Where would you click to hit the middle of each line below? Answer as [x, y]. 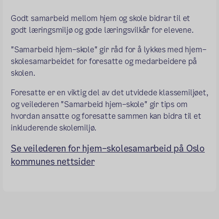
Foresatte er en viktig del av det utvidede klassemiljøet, [109, 92]
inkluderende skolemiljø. [54, 128]
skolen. [24, 73]
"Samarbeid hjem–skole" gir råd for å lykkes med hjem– [109, 49]
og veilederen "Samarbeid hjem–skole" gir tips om [99, 104]
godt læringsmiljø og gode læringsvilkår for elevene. [102, 30]
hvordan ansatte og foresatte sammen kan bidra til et [106, 116]
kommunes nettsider [53, 161]
